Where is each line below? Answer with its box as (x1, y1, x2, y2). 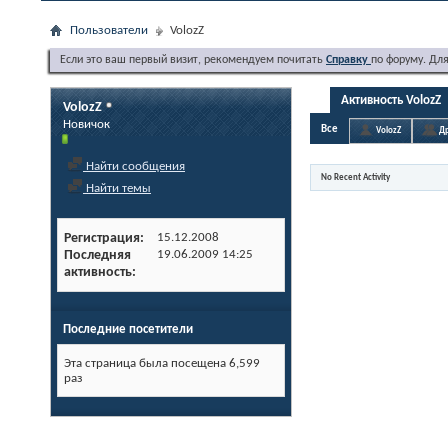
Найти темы (83, 182, 151, 195)
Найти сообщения (83, 160, 185, 173)
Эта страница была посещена (64, 357, 229, 370)
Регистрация (64, 231, 140, 246)
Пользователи (70, 24, 148, 37)
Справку (326, 54, 371, 66)
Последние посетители (63, 323, 193, 336)
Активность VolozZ (341, 94, 441, 107)
